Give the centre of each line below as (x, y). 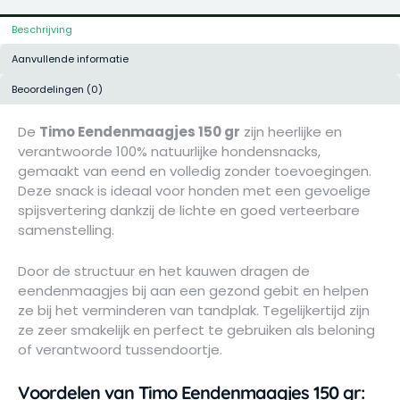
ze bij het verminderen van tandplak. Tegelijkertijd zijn (194, 310)
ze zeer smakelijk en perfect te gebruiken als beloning (196, 329)
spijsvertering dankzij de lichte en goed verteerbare (189, 210)
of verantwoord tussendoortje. (120, 349)
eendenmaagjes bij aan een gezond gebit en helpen (193, 290)
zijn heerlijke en (291, 131)
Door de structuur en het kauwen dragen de (164, 271)
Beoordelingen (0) (58, 89)
